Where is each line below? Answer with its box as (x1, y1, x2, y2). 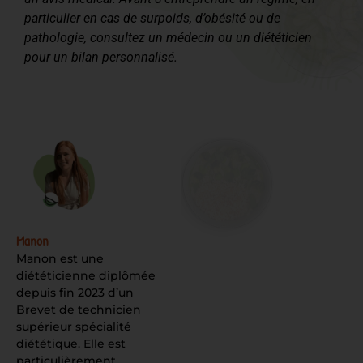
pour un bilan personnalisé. (24, 49, 177, 65)
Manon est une (16, 251, 104, 267)
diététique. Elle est (16, 336, 126, 352)
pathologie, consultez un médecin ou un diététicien (24, 29, 312, 45)
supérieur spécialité (16, 319, 131, 335)
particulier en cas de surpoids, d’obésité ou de (24, 10, 280, 26)
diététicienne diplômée (16, 268, 156, 284)
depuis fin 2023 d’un (16, 285, 134, 301)
